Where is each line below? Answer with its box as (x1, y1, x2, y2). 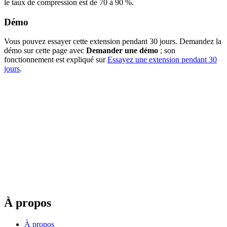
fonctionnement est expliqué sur (4, 55, 107, 64)
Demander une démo (86, 46, 158, 55)
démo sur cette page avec (4, 46, 86, 55)
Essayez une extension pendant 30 (107, 55, 217, 64)
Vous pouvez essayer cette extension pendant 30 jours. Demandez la (4, 37, 221, 46)
